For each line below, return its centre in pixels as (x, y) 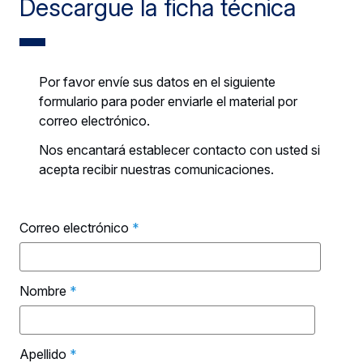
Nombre (43, 291)
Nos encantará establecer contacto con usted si (179, 150)
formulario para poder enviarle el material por (168, 102)
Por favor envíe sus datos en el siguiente (157, 82)
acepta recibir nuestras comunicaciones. (156, 170)
